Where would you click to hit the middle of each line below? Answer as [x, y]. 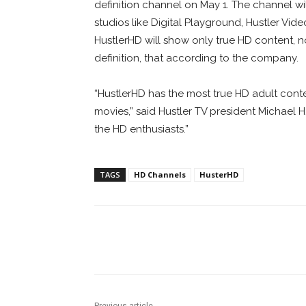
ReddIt [232, 239]
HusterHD [219, 174]
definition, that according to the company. [196, 58]
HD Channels [160, 174]
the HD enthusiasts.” [141, 129]
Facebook [145, 239]
